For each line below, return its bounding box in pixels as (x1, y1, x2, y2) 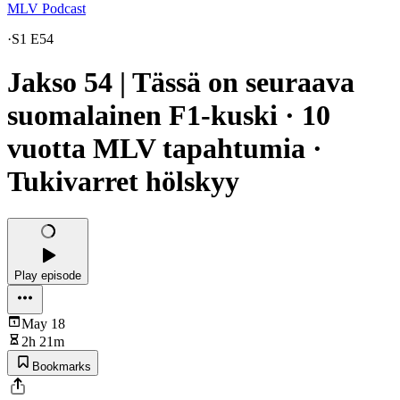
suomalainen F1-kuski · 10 (7, 99, 330, 132)
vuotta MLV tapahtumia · (7, 132, 322, 165)
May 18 (21, 315, 65, 331)
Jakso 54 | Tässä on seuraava (7, 66, 354, 99)
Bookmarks (32, 359, 91, 373)
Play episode (14, 268, 81, 282)
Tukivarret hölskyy (7, 165, 239, 198)
